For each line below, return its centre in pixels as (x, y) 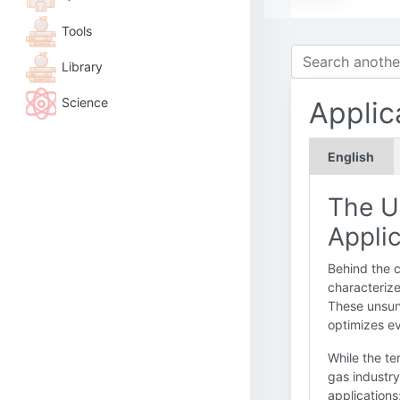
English (351, 157)
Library (82, 66)
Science (85, 102)
